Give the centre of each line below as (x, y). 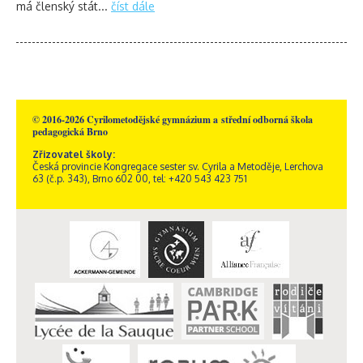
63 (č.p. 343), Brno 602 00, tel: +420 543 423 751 (140, 179)
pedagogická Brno (70, 132)
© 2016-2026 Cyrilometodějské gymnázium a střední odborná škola (173, 120)
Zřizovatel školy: (74, 154)
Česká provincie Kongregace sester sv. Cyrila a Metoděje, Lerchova (178, 167)
